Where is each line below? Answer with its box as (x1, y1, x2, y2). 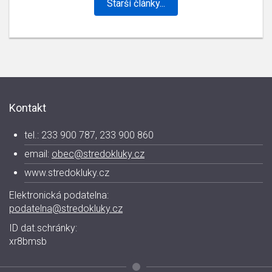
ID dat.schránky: (9, 222, 77, 234)
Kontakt (9, 101, 46, 114)
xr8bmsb (9, 235, 47, 247)
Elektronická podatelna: (9, 189, 109, 201)
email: (24, 148, 52, 160)
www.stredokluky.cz (24, 166, 109, 178)
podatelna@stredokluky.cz (9, 202, 123, 214)
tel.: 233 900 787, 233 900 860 (24, 129, 154, 141)
